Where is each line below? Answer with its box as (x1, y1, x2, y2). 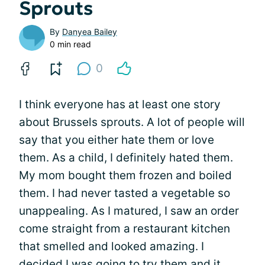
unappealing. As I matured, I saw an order (19, 203, 239, 218)
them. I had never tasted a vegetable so (19, 186, 230, 200)
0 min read (50, 38, 91, 49)
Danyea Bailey (62, 26, 117, 37)
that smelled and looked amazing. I (19, 239, 204, 253)
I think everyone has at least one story (19, 97, 221, 111)
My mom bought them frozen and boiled (19, 168, 232, 182)
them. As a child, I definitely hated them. (19, 150, 233, 164)
